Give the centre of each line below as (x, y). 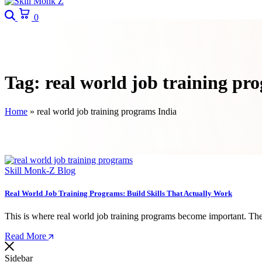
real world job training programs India (107, 111)
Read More (25, 236)
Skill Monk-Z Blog (40, 170)
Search (30, 11)
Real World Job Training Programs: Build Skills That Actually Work (118, 194)
